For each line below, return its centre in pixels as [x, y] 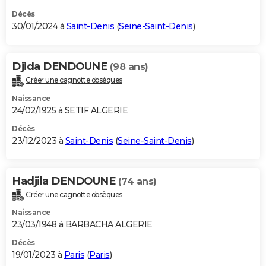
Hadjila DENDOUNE [65, 181]
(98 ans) [129, 66]
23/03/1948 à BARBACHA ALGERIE [82, 225]
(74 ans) [137, 181]
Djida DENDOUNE [61, 66]
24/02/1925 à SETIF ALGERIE [70, 110]
